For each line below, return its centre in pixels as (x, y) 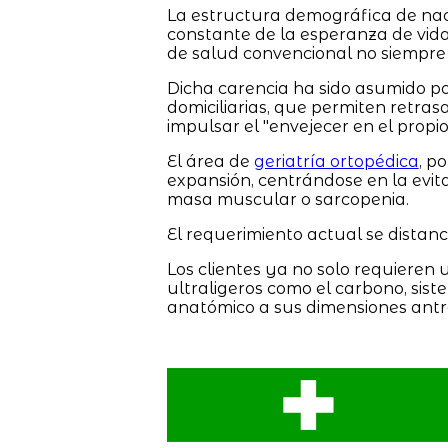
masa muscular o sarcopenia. (287, 199)
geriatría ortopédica (336, 161)
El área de (210, 161)
